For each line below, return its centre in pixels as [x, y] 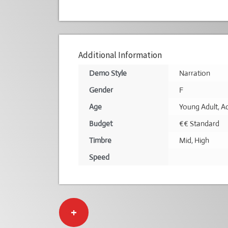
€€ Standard [199, 123]
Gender [101, 90]
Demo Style [108, 73]
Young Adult [199, 106]
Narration [195, 73]
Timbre [101, 140]
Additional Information [120, 55]
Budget [101, 123]
